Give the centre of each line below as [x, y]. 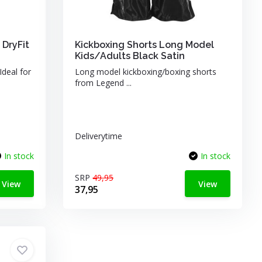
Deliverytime [99, 136]
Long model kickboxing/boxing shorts [146, 72]
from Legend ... [104, 83]
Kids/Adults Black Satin [130, 56]
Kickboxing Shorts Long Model [145, 45]
